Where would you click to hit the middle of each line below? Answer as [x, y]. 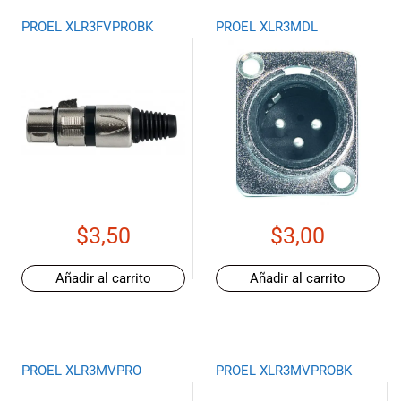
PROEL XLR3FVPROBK [87, 26]
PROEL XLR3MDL [266, 26]
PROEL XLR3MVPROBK [283, 370]
